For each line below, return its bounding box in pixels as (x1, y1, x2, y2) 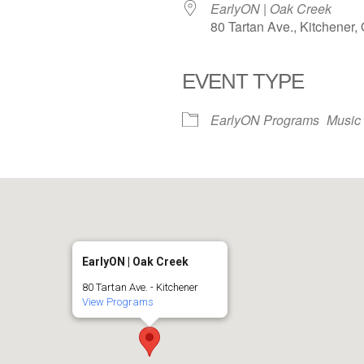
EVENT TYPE (182, 69, 304, 93)
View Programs (81, 296, 154, 308)
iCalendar (50, 100, 106, 119)
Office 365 (213, 100, 271, 119)
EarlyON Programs (210, 110, 319, 129)
